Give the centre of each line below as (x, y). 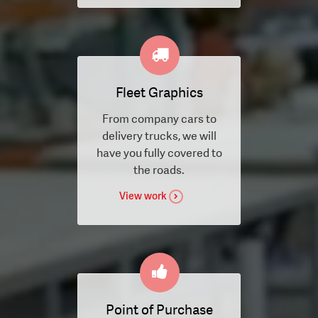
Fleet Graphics (159, 92)
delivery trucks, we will (159, 136)
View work (143, 195)
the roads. (159, 170)
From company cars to (159, 119)
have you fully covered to (159, 153)
